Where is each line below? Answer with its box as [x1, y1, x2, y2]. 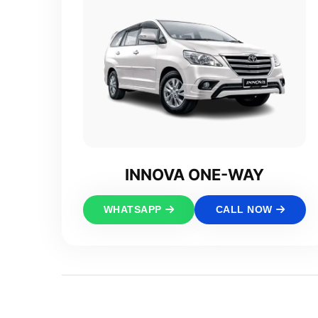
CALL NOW [215, 204, 273, 216]
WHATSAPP [103, 204, 162, 216]
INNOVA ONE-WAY [125, 165, 264, 185]
